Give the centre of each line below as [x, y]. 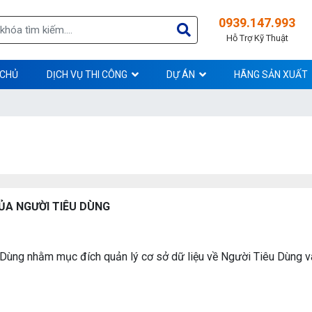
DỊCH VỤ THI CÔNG [87, 74]
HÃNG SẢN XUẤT [271, 74]
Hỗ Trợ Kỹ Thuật [257, 38]
